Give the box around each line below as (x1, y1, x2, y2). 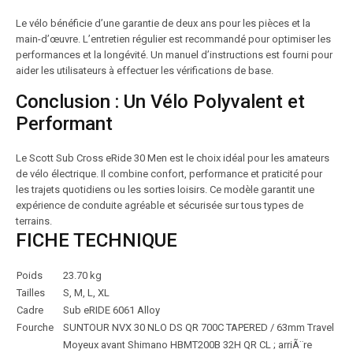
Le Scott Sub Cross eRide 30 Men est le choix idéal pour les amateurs (16, 152, 329, 164)
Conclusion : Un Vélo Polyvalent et (16, 91, 305, 113)
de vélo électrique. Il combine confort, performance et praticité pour (16, 168, 322, 180)
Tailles (17, 287, 45, 299)
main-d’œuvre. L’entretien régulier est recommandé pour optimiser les (16, 33, 331, 45)
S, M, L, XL (63, 287, 110, 299)
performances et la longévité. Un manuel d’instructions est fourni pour (16, 49, 333, 61)
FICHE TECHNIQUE (16, 229, 177, 251)
